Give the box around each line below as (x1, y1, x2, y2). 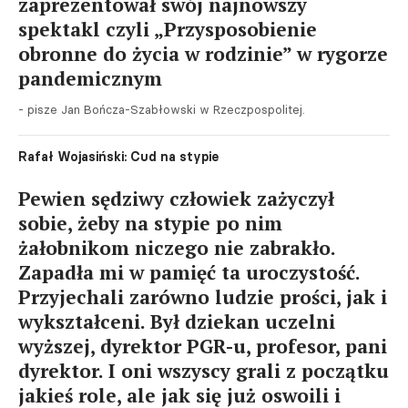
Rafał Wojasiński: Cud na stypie (18, 148, 219, 165)
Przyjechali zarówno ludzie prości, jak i (18, 284, 387, 310)
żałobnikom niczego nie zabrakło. (18, 235, 335, 260)
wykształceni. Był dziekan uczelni (18, 309, 335, 334)
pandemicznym (18, 66, 162, 91)
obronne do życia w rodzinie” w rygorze (18, 41, 388, 66)
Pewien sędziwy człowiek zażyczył (18, 186, 334, 211)
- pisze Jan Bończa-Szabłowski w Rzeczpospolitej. (18, 102, 305, 117)
